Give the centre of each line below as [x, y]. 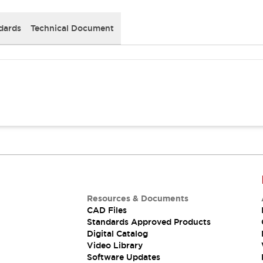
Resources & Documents [137, 198]
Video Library [114, 245]
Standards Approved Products [149, 222]
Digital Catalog [117, 234]
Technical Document [72, 28]
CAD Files [107, 210]
